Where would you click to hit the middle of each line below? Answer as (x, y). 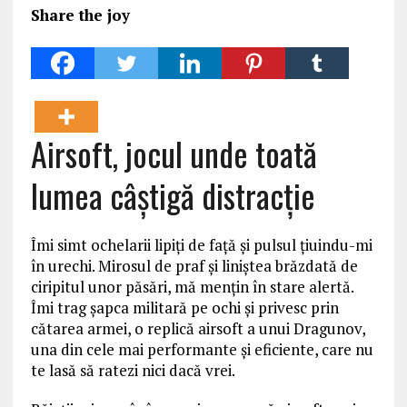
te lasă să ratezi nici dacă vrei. (133, 370)
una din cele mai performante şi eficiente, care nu (202, 349)
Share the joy (80, 15)
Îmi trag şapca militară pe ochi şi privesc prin (184, 308)
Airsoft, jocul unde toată (174, 153)
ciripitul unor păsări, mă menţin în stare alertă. (192, 287)
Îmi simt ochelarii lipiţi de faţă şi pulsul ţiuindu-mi (201, 245)
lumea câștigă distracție (173, 195)
